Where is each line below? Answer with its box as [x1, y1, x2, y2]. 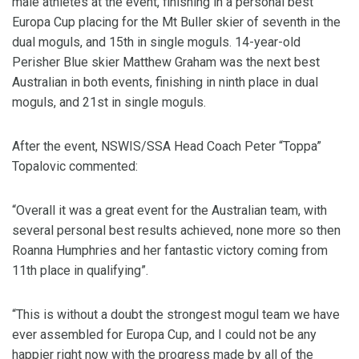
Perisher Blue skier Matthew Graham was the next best [12, 54, 320, 70]
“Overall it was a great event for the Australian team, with [12, 203, 327, 218]
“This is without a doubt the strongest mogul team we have [12, 307, 340, 322]
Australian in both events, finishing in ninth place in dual [12, 75, 318, 90]
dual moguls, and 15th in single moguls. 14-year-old [12, 34, 301, 50]
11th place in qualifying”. [12, 263, 148, 278]
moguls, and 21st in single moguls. [12, 95, 206, 110]
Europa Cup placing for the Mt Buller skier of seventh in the [12, 14, 341, 30]
